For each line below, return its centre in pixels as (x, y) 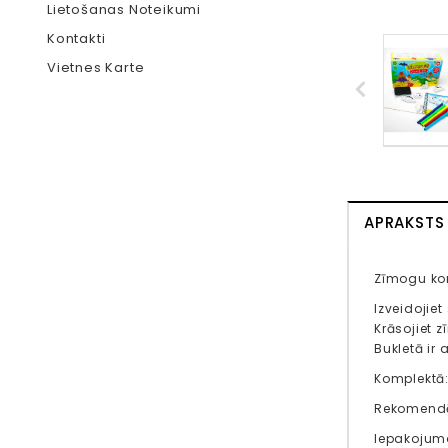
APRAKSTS (404, 222)
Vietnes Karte (96, 67)
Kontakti (76, 38)
